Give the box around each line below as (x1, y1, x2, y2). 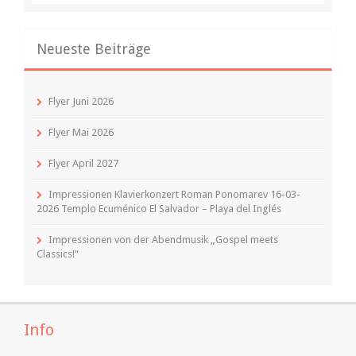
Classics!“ (37, 247, 79, 260)
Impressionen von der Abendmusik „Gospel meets (48, 233, 278, 246)
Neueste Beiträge (37, 40, 151, 57)
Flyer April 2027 (48, 157, 118, 169)
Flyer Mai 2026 (48, 126, 114, 138)
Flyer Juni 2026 (48, 95, 114, 107)
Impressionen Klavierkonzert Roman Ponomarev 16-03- (48, 188, 300, 200)
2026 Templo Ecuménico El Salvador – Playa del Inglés (37, 202, 281, 215)
